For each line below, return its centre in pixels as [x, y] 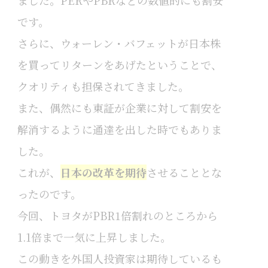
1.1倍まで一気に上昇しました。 [94, 237]
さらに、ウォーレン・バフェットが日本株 [119, 43]
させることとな [184, 173]
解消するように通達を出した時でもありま [119, 130]
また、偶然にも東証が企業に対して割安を [119, 108]
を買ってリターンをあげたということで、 [119, 65]
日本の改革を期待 [103, 173]
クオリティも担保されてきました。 [103, 86]
